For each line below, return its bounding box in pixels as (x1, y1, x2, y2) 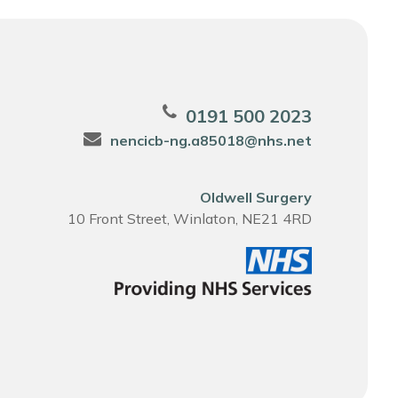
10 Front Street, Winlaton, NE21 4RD (67, 210, 312, 227)
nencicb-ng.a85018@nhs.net (109, 131, 312, 149)
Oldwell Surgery (199, 188, 312, 206)
